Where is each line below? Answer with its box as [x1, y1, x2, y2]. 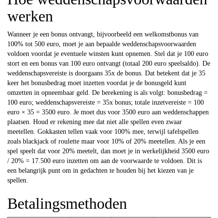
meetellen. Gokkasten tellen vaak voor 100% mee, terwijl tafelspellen [7, 127, 199, 135]
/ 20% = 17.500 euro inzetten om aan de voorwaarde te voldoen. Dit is [7, 157, 202, 164]
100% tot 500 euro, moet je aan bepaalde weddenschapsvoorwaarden [7, 40, 196, 48]
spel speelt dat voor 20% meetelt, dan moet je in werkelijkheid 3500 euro [7, 147, 209, 155]
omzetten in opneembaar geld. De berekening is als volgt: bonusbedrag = [7, 89, 208, 96]
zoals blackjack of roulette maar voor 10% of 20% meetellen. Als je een [7, 137, 205, 145]
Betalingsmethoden [7, 194, 127, 212]
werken [7, 7, 53, 25]
